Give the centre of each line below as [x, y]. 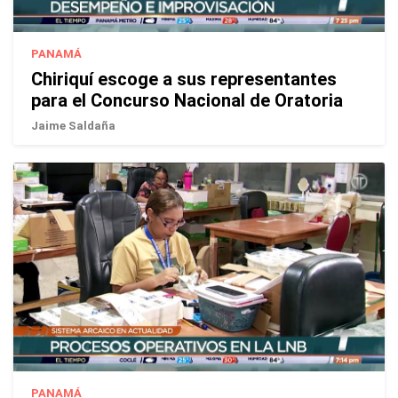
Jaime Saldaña [73, 125]
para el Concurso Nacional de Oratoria [187, 100]
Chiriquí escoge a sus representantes [184, 79]
